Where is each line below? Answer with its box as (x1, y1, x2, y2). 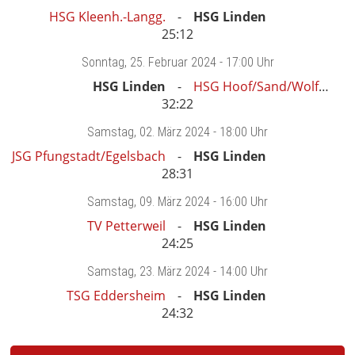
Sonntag (81, 55, 124, 71)
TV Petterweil (87, 217, 166, 235)
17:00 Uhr (225, 55, 274, 71)
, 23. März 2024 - (134, 264, 219, 280)
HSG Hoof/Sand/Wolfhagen (193, 78, 319, 96)
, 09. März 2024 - (134, 194, 219, 210)
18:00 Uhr (219, 124, 268, 140)
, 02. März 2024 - (134, 124, 219, 140)
